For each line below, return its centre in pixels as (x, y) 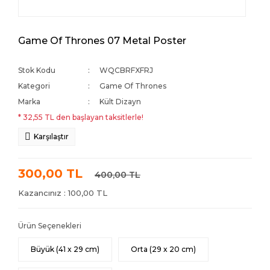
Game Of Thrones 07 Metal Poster (102, 41)
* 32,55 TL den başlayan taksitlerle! (81, 117)
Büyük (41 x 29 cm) (65, 249)
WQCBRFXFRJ (127, 70)
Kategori (34, 86)
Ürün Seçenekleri (50, 226)
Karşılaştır (51, 137)
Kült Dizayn (121, 102)
